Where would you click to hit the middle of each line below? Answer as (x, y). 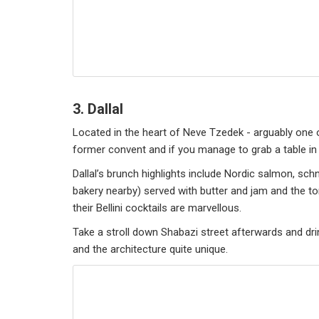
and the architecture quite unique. (153, 249)
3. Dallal (98, 109)
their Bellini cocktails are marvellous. (157, 208)
